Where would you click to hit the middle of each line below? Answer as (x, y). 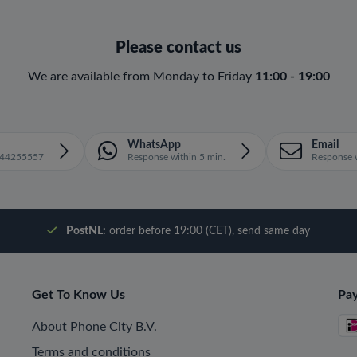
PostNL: (86, 231)
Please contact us (178, 48)
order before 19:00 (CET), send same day (208, 231)
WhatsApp (154, 145)
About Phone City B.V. (94, 327)
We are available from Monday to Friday (141, 77)
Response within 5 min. (176, 157)
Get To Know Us (78, 295)
